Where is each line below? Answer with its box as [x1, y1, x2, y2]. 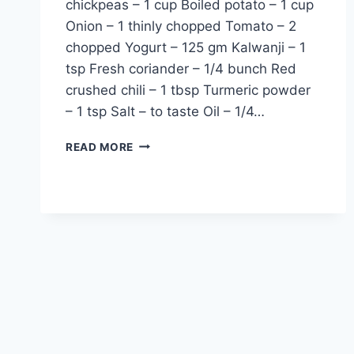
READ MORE [66, 140, 134, 153]
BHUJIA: [133, 186, 180, 199]
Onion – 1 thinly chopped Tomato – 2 [66, 17, 296, 34]
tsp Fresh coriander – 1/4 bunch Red [66, 60, 296, 77]
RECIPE [133, 252, 175, 265]
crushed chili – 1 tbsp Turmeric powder [66, 81, 311, 98]
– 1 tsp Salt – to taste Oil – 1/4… [66, 103, 265, 119]
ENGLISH [133, 235, 183, 249]
